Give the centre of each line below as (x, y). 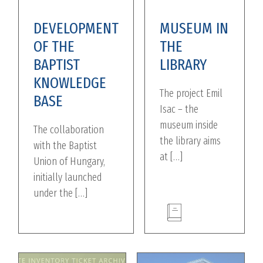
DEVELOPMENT (76, 28)
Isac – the (179, 109)
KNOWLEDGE (70, 83)
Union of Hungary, (70, 162)
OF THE (54, 47)
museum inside (189, 125)
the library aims (190, 141)
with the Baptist (65, 146)
